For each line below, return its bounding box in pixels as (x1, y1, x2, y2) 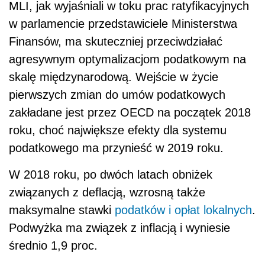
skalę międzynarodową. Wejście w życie (9, 70, 218, 84)
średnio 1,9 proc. (9, 239, 98, 253)
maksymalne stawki (9, 203, 115, 217)
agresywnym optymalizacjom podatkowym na (9, 53, 246, 66)
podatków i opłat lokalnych (115, 203, 252, 217)
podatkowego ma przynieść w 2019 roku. (9, 141, 224, 155)
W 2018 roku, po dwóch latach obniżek (9, 168, 212, 182)
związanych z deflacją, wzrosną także (9, 186, 205, 199)
